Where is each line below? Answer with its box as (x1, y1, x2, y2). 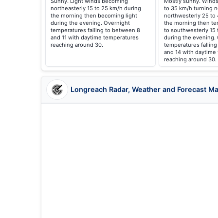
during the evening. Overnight (51, 19, 130, 26)
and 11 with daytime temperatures (51, 34, 139, 41)
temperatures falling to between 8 (51, 27, 140, 34)
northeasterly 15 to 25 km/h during (51, 5, 141, 12)
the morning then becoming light (51, 12, 137, 19)
